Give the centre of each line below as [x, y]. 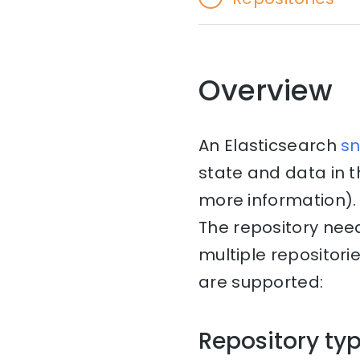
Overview [266, 91]
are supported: [263, 282]
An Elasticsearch [270, 146]
